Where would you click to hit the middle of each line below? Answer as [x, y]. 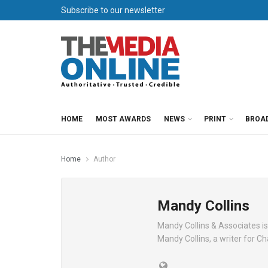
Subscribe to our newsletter [113, 10]
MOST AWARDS [123, 119]
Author [104, 159]
